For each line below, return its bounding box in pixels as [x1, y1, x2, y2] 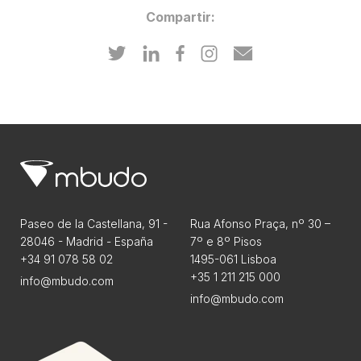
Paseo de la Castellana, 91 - [20, 216, 168, 230]
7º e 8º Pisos [190, 234, 262, 248]
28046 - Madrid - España [20, 234, 153, 248]
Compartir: [145, 8, 215, 25]
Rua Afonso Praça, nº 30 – [190, 216, 330, 230]
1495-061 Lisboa [190, 251, 276, 266]
